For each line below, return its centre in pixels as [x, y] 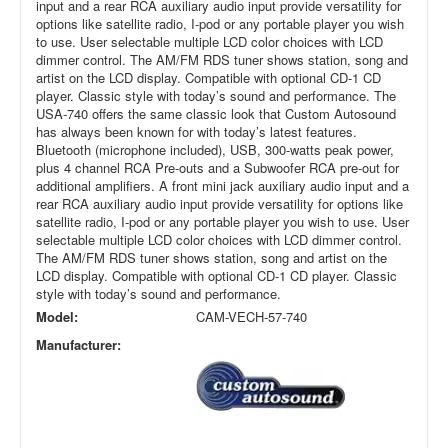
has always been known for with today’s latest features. [196, 132]
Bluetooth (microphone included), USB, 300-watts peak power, [215, 150]
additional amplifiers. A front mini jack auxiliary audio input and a [222, 186]
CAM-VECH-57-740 [251, 317]
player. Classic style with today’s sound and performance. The [216, 96]
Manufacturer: [78, 345]
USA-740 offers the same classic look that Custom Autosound [216, 114]
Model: [57, 317]
